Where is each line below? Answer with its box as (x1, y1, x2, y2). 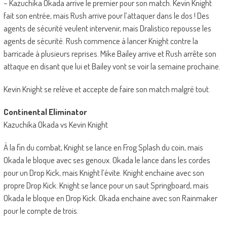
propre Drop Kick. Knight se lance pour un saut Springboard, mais (3, 180, 209, 191)
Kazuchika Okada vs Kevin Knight (3, 119, 108, 130)
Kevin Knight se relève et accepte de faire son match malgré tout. (3, 84, 210, 95)
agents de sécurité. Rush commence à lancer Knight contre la (3, 35, 198, 47)
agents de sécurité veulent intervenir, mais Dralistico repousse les (3, 23, 211, 34)
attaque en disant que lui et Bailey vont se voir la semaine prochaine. (3, 61, 220, 72)
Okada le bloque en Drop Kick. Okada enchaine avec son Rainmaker (3, 193, 217, 204)
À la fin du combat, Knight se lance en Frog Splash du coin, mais (3, 142, 203, 153)
